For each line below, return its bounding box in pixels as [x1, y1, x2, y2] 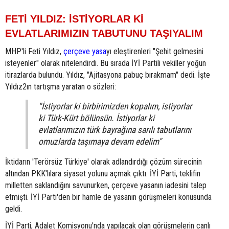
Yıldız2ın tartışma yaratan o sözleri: [5, 82, 116, 92]
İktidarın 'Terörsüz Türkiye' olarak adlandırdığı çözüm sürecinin [5, 157, 202, 167]
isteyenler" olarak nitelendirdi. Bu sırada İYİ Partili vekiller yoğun [5, 58, 206, 68]
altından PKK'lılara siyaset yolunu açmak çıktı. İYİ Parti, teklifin [5, 169, 200, 179]
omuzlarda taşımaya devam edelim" [38, 136, 162, 147]
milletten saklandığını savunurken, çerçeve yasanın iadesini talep [5, 180, 207, 191]
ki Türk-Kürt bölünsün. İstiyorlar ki [38, 113, 154, 124]
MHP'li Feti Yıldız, [5, 47, 63, 57]
